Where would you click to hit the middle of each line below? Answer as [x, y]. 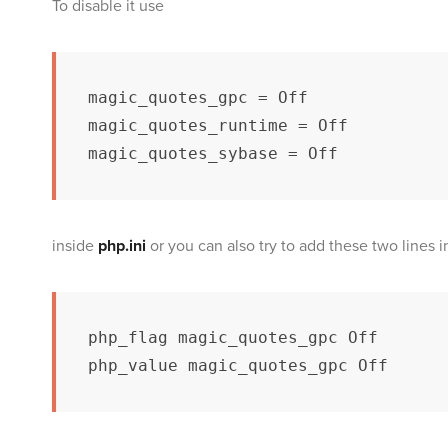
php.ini [122, 245]
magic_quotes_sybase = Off [213, 153]
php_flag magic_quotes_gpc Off [233, 337]
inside [75, 245]
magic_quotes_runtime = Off [218, 125]
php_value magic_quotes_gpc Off [238, 365]
